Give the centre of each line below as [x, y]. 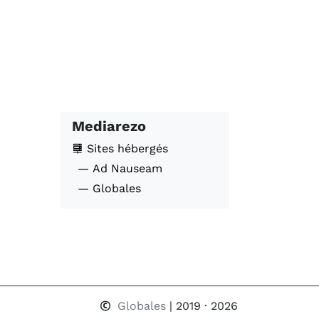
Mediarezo [109, 126]
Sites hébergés [126, 148]
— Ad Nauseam [120, 168]
